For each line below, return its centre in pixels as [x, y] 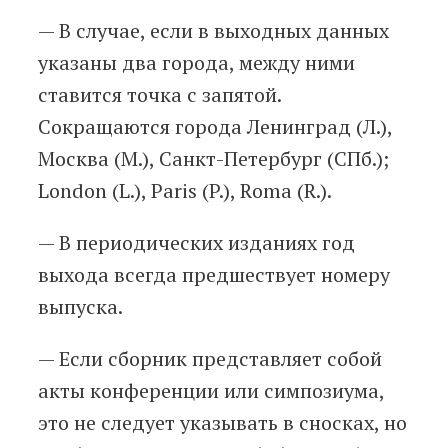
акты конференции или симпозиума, [211, 390]
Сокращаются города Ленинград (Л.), [215, 126]
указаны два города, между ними [196, 62]
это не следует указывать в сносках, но [222, 422]
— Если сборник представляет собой [210, 358]
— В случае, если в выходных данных [213, 30]
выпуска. [80, 306]
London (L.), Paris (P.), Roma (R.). [185, 190]
